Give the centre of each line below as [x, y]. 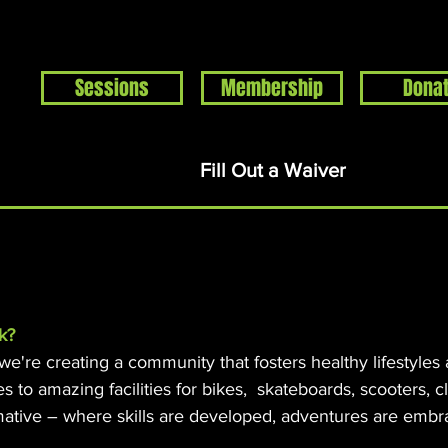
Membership [272, 87]
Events [113, 127]
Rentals [368, 127]
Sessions [112, 87]
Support [277, 127]
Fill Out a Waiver [272, 169]
